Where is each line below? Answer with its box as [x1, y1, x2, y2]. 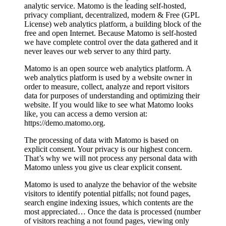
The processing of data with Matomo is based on [24, 135, 179, 144]
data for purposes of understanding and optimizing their [24, 91, 200, 100]
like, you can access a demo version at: [24, 109, 147, 118]
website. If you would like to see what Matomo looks [24, 100, 193, 109]
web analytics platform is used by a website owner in [24, 73, 192, 82]
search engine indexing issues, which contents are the [24, 198, 193, 207]
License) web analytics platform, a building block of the [24, 19, 201, 28]
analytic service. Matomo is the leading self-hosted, [24, 1, 186, 10]
